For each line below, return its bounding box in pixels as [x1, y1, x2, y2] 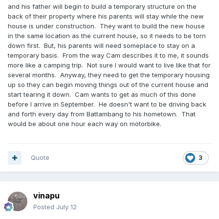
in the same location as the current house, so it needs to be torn [8, 32, 206, 40]
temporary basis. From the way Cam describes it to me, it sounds [8, 51, 209, 60]
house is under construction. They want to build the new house [8, 22, 205, 30]
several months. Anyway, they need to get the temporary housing [8, 71, 210, 79]
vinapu [33, 191, 60, 201]
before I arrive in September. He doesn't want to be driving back [8, 100, 206, 109]
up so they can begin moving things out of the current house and [8, 81, 208, 89]
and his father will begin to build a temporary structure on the [8, 2, 197, 11]
